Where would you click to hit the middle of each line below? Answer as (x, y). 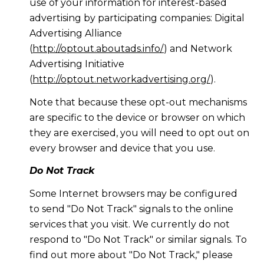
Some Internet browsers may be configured (133, 193)
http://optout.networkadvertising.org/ (121, 80)
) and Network (198, 49)
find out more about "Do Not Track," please (131, 255)
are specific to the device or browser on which (137, 117)
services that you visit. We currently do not (129, 224)
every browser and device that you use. (122, 148)
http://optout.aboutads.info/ (98, 49)
